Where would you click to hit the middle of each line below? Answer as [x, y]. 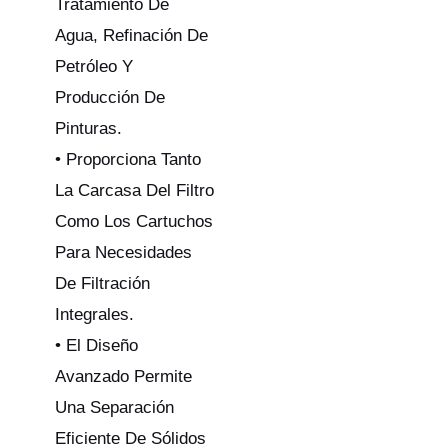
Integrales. [94, 314]
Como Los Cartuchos [134, 221]
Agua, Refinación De [131, 35]
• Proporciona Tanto [128, 159]
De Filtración [102, 283]
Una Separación [114, 407]
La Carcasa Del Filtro [134, 190]
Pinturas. [88, 128]
